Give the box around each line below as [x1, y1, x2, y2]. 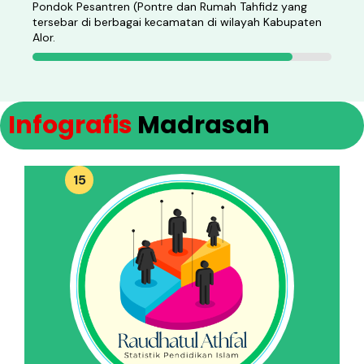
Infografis [8, 108, 132, 142]
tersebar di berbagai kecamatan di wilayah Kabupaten [32, 15, 322, 29]
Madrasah [132, 108, 270, 142]
